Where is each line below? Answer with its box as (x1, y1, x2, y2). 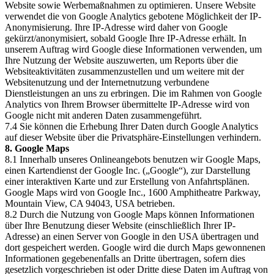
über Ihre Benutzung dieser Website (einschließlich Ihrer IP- (5, 220, 235, 231)
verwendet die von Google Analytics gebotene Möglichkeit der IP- (5, 11, 261, 21)
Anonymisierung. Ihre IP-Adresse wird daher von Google (5, 22, 228, 32)
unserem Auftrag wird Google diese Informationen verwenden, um (5, 44, 262, 54)
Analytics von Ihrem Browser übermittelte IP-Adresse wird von (5, 99, 250, 109)
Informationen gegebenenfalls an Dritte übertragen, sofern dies (5, 253, 245, 264)
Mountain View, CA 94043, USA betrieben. (5, 198, 175, 209)
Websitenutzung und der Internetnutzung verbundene (5, 77, 209, 87)
